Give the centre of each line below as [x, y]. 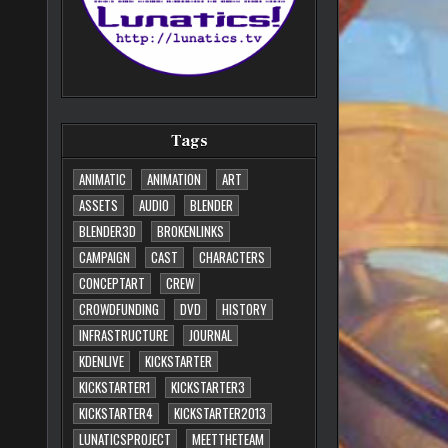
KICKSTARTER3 [208, 387]
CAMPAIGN [105, 257]
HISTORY [245, 309]
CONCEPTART [112, 283]
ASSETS [99, 205]
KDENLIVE [102, 361]
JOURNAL [211, 335]
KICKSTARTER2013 [220, 413]
